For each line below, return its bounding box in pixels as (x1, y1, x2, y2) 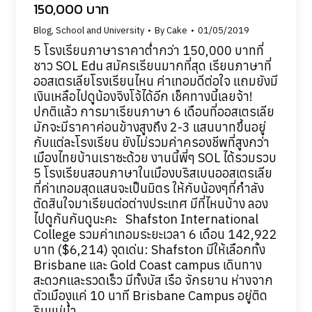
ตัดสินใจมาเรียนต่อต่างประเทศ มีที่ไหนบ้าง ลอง (33, 195, 268, 212)
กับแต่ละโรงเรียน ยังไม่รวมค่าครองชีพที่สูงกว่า (33, 134, 270, 150)
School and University (55, 24, 144, 36)
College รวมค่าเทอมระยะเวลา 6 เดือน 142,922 (33, 226, 277, 242)
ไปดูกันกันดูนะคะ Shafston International (33, 210, 258, 227)
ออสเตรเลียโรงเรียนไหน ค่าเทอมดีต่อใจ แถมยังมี (33, 72, 278, 89)
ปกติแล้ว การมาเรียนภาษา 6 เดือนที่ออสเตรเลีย (33, 103, 274, 120)
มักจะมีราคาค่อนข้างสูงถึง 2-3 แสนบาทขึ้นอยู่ (33, 118, 266, 135)
